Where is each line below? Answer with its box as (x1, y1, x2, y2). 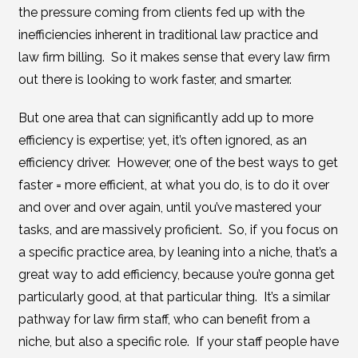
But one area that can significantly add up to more (18, 110, 313, 125)
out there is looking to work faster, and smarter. (18, 72, 292, 87)
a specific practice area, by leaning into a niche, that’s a (18, 245, 337, 260)
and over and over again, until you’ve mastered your (18, 200, 321, 215)
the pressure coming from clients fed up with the (18, 5, 304, 20)
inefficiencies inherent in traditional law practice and (18, 27, 318, 42)
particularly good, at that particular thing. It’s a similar (18, 289, 330, 304)
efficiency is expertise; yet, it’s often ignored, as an (18, 133, 307, 148)
